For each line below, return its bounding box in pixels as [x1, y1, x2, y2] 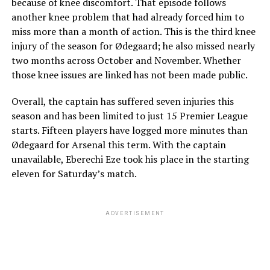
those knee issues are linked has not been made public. [11, 67, 248, 81]
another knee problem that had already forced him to [11, 10, 244, 24]
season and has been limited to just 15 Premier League [11, 108, 248, 122]
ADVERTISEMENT [105, 210, 165, 216]
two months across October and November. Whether [11, 53, 241, 67]
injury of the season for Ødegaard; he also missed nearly [11, 39, 255, 52]
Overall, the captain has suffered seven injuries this [11, 94, 234, 108]
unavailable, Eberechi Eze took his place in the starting [11, 152, 249, 166]
